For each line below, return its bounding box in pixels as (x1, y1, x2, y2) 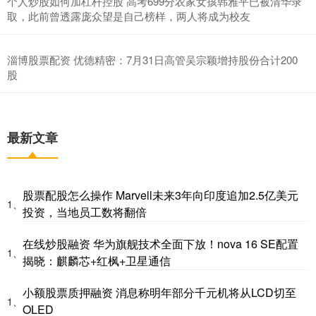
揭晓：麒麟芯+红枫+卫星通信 (23, 252, 171, 269)
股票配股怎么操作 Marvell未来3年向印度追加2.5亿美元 (23, 186, 298, 203)
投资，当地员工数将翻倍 (23, 203, 147, 220)
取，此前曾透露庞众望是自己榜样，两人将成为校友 (7, 8, 250, 23)
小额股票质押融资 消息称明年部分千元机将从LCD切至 (23, 284, 296, 300)
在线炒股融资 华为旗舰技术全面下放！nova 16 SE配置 (23, 235, 298, 252)
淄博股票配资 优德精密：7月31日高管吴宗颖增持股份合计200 (7, 51, 298, 67)
